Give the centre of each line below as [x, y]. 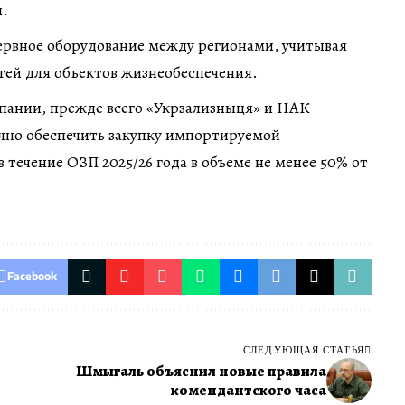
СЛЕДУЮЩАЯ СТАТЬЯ [304, 349]
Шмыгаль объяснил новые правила [201, 371]
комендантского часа [248, 390]
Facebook [32, 276]
